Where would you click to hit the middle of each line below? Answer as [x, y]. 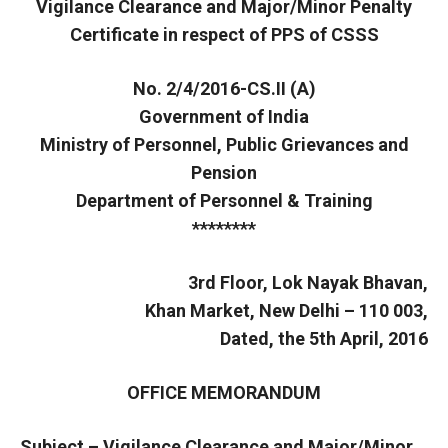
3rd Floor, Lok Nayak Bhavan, [308, 282]
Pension [224, 172]
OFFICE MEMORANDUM [224, 392]
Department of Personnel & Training [224, 200]
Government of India [224, 116]
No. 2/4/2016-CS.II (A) [224, 88]
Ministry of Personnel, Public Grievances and [224, 144]
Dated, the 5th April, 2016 [324, 338]
